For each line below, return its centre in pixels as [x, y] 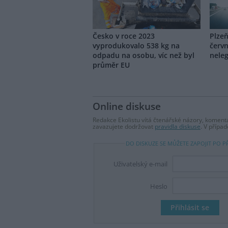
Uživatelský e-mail [141, 164]
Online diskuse [127, 106]
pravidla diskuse [178, 126]
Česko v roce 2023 [124, 36]
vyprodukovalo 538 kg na [136, 45]
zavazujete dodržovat [124, 126]
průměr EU [111, 65]
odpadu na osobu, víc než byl [144, 55]
